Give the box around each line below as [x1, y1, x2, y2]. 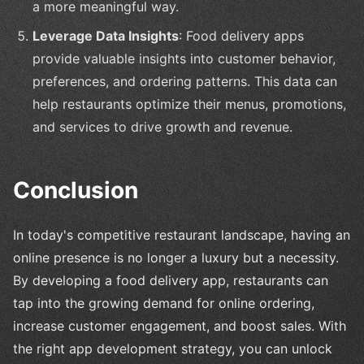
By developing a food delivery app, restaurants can [13, 272, 328, 289]
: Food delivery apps [179, 28, 304, 45]
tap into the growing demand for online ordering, [13, 295, 314, 312]
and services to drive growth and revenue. [32, 119, 292, 136]
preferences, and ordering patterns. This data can [32, 73, 337, 90]
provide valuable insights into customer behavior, [32, 50, 336, 67]
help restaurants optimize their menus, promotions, [32, 96, 346, 113]
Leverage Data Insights [32, 28, 179, 45]
